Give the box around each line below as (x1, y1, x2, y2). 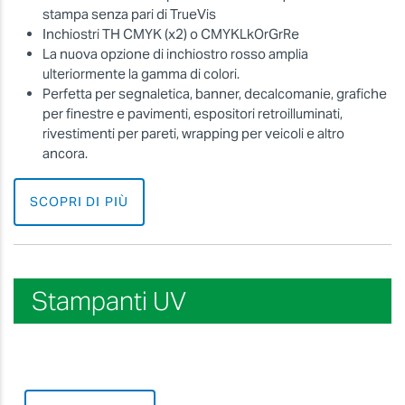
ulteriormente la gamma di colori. (42, 64, 240, 82)
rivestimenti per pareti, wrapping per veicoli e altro (42, 124, 344, 142)
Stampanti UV (32, 284, 186, 317)
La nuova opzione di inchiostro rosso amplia (42, 44, 308, 62)
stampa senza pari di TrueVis (42, 5, 216, 23)
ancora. (42, 144, 88, 162)
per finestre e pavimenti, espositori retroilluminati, (42, 104, 343, 122)
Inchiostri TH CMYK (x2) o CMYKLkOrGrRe (42, 24, 299, 42)
